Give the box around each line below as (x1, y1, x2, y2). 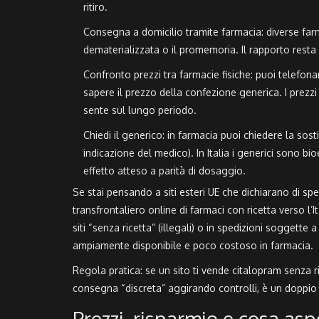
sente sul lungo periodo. (83, 104, 197, 117)
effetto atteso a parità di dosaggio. (83, 164, 246, 177)
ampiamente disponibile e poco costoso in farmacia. (73, 239, 313, 252)
